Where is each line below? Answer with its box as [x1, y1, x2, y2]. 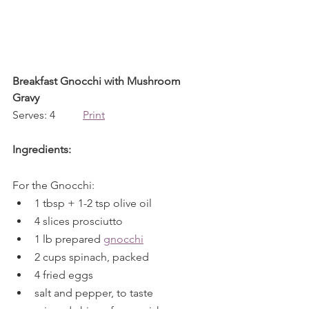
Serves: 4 [12, 108, 83, 121]
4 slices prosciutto [34, 215, 123, 228]
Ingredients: [12, 143, 71, 156]
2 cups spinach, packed [34, 250, 149, 263]
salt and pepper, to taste [34, 286, 153, 299]
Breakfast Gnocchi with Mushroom [12, 74, 183, 88]
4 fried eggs [34, 268, 93, 281]
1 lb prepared [34, 232, 103, 246]
